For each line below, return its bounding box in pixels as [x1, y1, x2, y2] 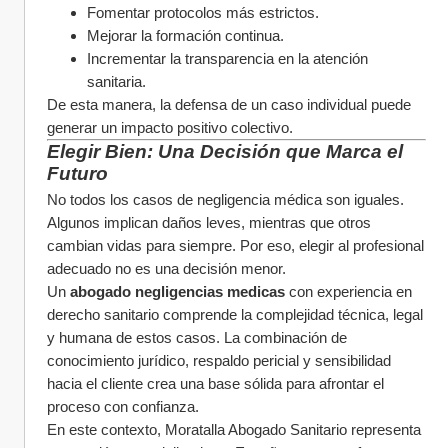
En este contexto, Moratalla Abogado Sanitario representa [47, 421, 421, 438]
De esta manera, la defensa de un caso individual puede [47, 96, 411, 113]
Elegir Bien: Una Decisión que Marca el [47, 141, 403, 162]
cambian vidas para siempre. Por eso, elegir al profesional [47, 237, 424, 254]
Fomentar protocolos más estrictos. [87, 4, 319, 21]
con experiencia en [285, 283, 412, 300]
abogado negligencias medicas [70, 283, 285, 300]
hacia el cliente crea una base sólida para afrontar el [47, 375, 384, 392]
